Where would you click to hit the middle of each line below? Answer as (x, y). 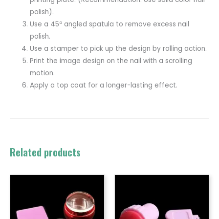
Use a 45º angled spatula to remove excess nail (110, 24)
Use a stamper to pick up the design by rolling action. (119, 49)
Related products (45, 152)
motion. (43, 73)
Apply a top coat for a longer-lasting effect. (104, 86)
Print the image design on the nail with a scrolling (111, 61)
